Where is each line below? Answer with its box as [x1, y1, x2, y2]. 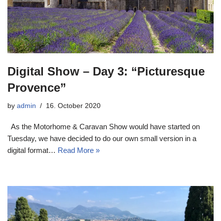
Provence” [7, 80, 66, 94]
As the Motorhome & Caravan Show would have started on [7, 122, 200, 131]
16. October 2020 [46, 102, 101, 110]
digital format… [7, 146, 58, 154]
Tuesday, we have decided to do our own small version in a [7, 134, 196, 143]
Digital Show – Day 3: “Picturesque [7, 64, 205, 78]
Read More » [58, 146, 100, 154]
